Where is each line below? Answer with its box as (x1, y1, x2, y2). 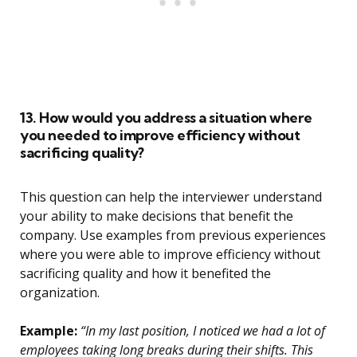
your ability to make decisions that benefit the (20, 207, 293, 226)
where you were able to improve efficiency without (20, 245, 320, 264)
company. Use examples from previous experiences (20, 226, 326, 245)
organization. (20, 284, 100, 302)
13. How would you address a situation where (20, 108, 312, 127)
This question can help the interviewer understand (20, 188, 322, 206)
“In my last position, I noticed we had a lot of (77, 322, 325, 340)
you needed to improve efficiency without (20, 126, 300, 145)
